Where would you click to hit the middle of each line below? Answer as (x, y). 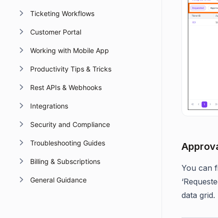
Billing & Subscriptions (65, 161)
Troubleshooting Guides (67, 143)
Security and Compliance (70, 124)
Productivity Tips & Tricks (71, 69)
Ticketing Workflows (62, 13)
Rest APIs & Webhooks (66, 87)
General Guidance (58, 180)
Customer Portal (55, 32)
